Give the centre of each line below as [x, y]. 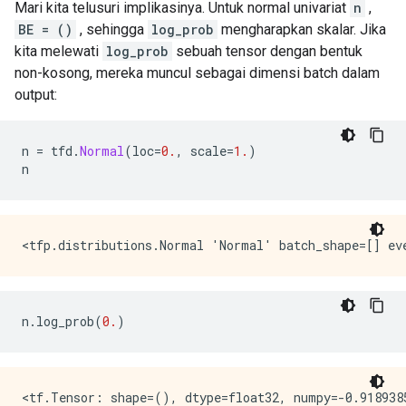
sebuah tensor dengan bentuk [267, 51]
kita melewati [58, 51]
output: [36, 95]
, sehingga [112, 29]
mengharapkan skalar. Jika [302, 29]
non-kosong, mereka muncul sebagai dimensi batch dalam [197, 73]
